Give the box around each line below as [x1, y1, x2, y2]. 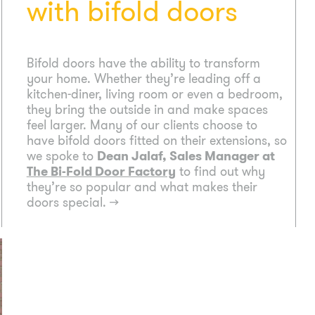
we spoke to [26, 147, 97, 166]
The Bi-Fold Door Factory [26, 162, 176, 181]
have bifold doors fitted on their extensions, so [26, 131, 287, 150]
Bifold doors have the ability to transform [26, 54, 260, 73]
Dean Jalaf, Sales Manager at [96, 147, 275, 166]
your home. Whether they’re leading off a [26, 70, 261, 89]
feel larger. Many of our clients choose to [26, 116, 257, 135]
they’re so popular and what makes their [26, 178, 257, 197]
